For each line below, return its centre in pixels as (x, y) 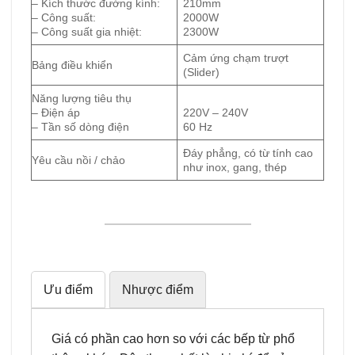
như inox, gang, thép (235, 168)
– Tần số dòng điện (80, 127)
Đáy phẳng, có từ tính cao (248, 153)
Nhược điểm (158, 290)
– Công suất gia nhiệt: (87, 32)
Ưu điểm (68, 290)
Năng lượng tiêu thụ (82, 99)
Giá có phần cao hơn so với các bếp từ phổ (173, 339)
